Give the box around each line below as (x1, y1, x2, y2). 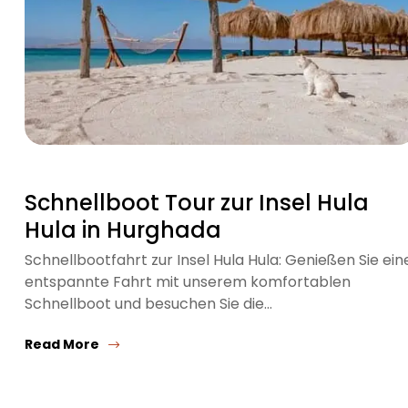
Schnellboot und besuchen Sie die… (25, 293, 272, 315)
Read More (25, 335, 99, 354)
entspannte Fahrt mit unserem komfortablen (25, 271, 351, 293)
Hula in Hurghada (25, 215, 221, 246)
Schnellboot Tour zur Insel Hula (25, 188, 369, 219)
